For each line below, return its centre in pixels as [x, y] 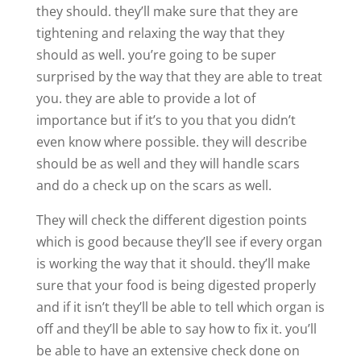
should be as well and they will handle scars [168, 163]
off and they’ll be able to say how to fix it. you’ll [176, 328]
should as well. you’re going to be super [156, 54]
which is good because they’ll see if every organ [179, 241]
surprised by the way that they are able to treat [179, 76]
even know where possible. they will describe [171, 141]
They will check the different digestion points [171, 220]
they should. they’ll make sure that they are [167, 11]
